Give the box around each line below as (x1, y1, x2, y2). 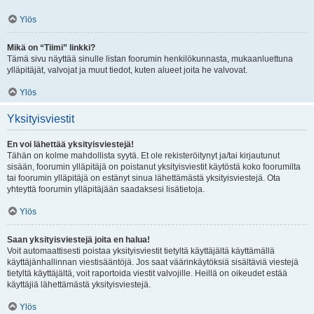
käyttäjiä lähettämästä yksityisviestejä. (7, 280, 151, 289)
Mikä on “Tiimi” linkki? (7, 43, 95, 53)
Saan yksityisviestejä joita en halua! (7, 235, 150, 245)
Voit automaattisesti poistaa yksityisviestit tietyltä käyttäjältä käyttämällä (7, 246, 275, 256)
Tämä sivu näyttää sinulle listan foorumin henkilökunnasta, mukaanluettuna (7, 54, 293, 64)
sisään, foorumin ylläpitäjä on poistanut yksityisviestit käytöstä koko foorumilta (7, 162, 301, 172)
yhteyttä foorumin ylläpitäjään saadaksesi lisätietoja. (7, 184, 205, 194)
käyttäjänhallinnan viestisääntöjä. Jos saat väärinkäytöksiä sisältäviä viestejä (7, 257, 299, 267)
